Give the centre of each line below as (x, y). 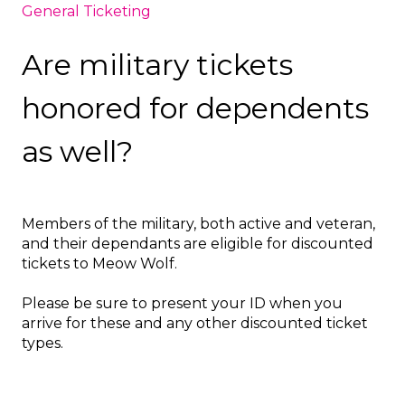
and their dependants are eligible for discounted (198, 243)
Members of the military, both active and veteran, (198, 223)
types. (44, 343)
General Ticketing (86, 11)
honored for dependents (195, 108)
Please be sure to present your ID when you (182, 303)
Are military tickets (157, 64)
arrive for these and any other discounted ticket (195, 323)
